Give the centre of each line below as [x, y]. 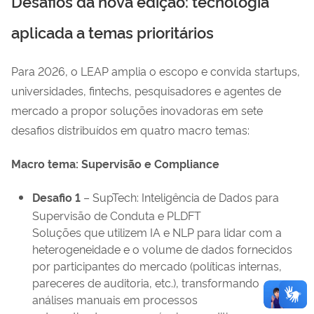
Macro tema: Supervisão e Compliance [115, 164]
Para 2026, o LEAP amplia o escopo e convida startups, [156, 71]
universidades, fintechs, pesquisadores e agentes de [146, 91]
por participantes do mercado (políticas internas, [157, 266]
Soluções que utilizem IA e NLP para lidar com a [157, 232]
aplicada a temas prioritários [112, 32]
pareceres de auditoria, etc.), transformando [146, 283]
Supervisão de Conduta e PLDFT [117, 216]
